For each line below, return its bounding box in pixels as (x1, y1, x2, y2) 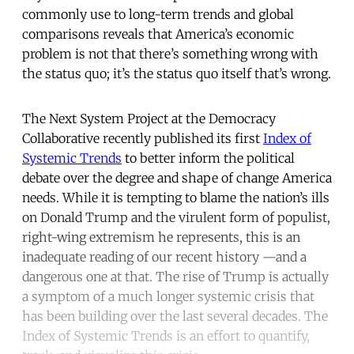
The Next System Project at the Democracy (22, 111, 276, 127)
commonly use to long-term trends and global (22, 6, 294, 23)
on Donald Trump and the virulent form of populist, (22, 209, 330, 226)
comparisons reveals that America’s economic (22, 26, 294, 43)
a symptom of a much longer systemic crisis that (22, 288, 314, 305)
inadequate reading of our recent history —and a (22, 249, 307, 265)
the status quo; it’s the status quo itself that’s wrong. (22, 66, 331, 82)
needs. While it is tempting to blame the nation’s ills (22, 190, 330, 206)
